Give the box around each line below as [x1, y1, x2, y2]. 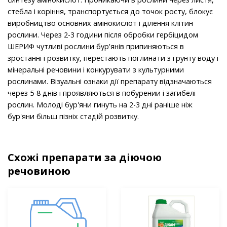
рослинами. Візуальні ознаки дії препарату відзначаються [8, 77, 212, 87]
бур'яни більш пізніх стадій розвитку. [8, 111, 139, 122]
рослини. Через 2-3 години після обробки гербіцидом [8, 30, 198, 40]
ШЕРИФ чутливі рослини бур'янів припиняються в [8, 42, 184, 52]
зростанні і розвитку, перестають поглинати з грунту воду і [8, 53, 218, 63]
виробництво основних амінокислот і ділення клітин [8, 18, 193, 28]
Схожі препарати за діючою [8, 150, 162, 165]
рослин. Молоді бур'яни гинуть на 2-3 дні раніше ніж [8, 100, 193, 110]
